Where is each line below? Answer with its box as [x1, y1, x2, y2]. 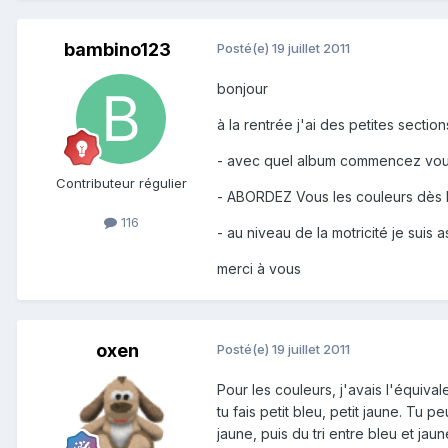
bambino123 [63, 39, 171, 61]
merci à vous [217, 260, 301, 278]
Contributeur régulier [55, 175, 187, 192]
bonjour [217, 80, 268, 98]
